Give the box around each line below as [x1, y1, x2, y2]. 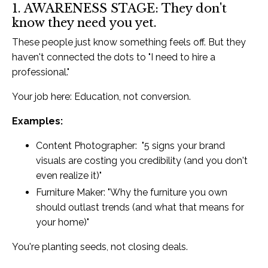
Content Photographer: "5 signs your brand [36, 139, 225, 151]
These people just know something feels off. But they [12, 36, 246, 48]
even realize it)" [36, 169, 102, 181]
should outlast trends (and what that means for [36, 201, 244, 213]
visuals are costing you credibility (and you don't [36, 154, 248, 166]
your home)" [36, 216, 89, 228]
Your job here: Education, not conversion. [12, 90, 191, 102]
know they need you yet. [12, 15, 157, 30]
